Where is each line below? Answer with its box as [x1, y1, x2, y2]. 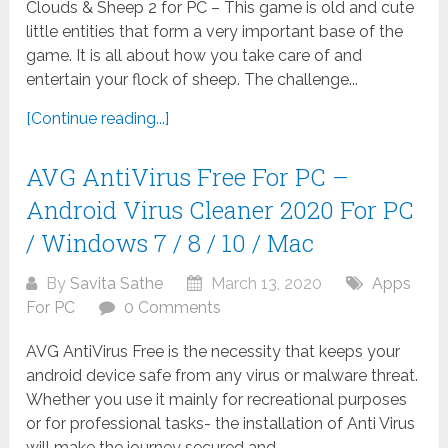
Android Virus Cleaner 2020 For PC [26, 193, 415, 226]
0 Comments [124, 297, 222, 317]
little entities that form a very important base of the [26, 21, 404, 41]
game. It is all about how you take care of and [26, 45, 363, 65]
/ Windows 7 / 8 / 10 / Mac [26, 226, 315, 259]
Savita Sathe [70, 273, 164, 293]
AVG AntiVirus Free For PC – [26, 160, 350, 193]
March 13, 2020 [207, 273, 323, 293]
